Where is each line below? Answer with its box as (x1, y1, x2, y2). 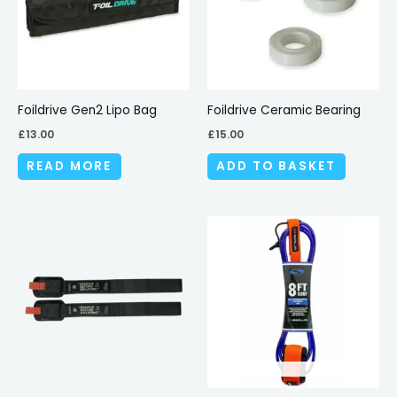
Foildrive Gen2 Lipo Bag (18, 101, 157, 119)
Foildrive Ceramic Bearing (207, 101, 361, 119)
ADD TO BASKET (216, 158, 337, 175)
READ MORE (27, 158, 113, 175)
